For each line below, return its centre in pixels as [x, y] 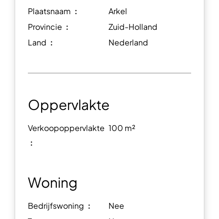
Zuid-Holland [133, 27]
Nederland [128, 43]
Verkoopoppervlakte [66, 128]
